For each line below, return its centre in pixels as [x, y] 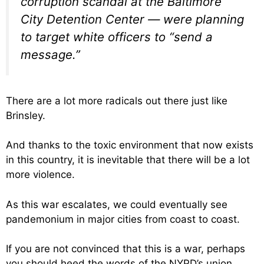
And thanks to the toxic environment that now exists [130, 145]
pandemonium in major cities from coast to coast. [123, 219]
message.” [50, 55]
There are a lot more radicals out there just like [117, 100]
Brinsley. [26, 115]
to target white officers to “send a [117, 37]
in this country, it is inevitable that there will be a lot [128, 160]
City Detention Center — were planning [132, 19]
